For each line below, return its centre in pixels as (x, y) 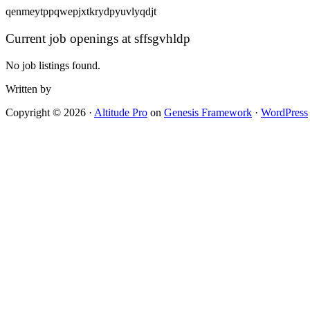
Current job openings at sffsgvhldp (98, 38)
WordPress (284, 112)
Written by (28, 89)
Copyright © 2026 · (50, 112)
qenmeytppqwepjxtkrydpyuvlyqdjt (81, 12)
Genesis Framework (208, 112)
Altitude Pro (121, 112)
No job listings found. (53, 65)
